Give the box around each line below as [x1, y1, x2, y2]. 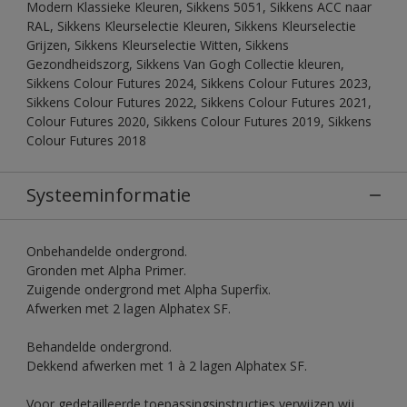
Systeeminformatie [26, 182, 191, 207]
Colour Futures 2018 [26, 131, 146, 149]
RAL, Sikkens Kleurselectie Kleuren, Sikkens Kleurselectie [26, 16, 356, 35]
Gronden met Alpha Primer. [26, 261, 186, 279]
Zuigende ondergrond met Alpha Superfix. [26, 280, 271, 298]
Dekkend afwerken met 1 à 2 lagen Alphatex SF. [26, 356, 307, 374]
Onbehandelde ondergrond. [26, 242, 187, 260]
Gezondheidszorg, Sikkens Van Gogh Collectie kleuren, [26, 55, 344, 73]
